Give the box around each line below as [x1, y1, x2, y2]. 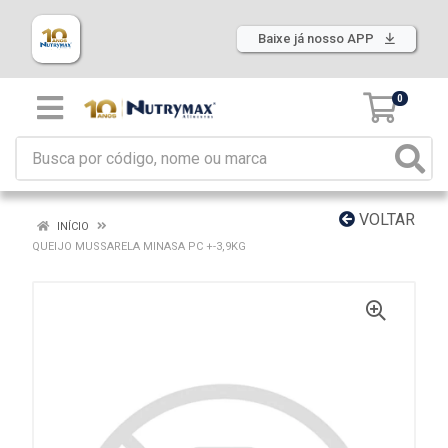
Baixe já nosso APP [258, 31, 377, 46]
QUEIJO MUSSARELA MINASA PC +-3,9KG [32, 240, 246, 253]
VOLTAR [355, 210, 415, 229]
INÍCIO [54, 220, 89, 233]
